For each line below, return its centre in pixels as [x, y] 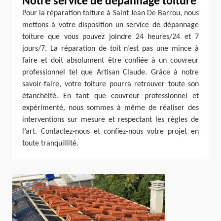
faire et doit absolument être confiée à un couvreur [110, 61]
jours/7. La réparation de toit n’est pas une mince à [110, 49]
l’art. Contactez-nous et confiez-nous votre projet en [110, 132]
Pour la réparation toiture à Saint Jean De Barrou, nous [110, 13]
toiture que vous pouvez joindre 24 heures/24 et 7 [110, 37]
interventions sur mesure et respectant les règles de [110, 120]
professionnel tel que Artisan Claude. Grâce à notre [110, 73]
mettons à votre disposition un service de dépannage [110, 25]
